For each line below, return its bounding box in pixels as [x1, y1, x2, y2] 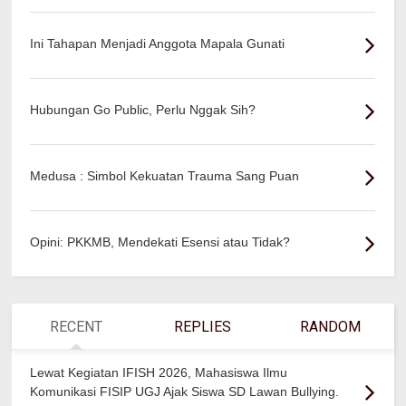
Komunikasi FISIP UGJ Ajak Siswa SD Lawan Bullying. [30, 383, 340, 399]
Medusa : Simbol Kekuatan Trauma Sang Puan [30, 168, 300, 183]
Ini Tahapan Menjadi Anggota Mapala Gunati [30, 35, 285, 51]
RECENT [49, 317, 102, 335]
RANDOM [299, 317, 361, 335]
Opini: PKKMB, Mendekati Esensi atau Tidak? [30, 234, 291, 249]
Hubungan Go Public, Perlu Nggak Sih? [30, 101, 256, 117]
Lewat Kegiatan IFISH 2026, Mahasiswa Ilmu [30, 364, 288, 380]
